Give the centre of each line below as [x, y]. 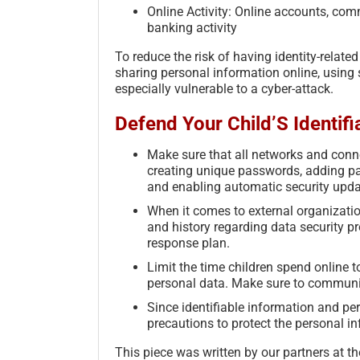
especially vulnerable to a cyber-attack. [224, 88]
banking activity [192, 27]
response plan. [188, 243]
